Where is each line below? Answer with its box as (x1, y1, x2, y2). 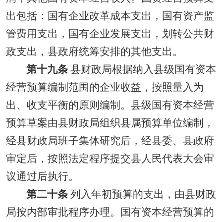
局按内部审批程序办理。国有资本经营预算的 (6, 206, 214, 218)
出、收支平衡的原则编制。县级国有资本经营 (6, 99, 214, 111)
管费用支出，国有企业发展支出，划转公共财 (6, 28, 214, 40)
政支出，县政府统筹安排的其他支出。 (6, 46, 183, 57)
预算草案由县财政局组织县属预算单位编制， (6, 117, 214, 129)
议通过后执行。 (6, 170, 79, 182)
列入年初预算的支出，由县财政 (67, 188, 216, 200)
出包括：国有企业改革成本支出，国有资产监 (6, 10, 214, 22)
